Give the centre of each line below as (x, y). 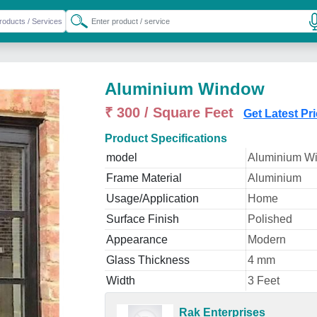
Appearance (137, 240)
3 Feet (264, 281)
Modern (267, 240)
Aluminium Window (185, 89)
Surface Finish (143, 219)
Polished (270, 219)
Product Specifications (166, 138)
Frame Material (144, 178)
